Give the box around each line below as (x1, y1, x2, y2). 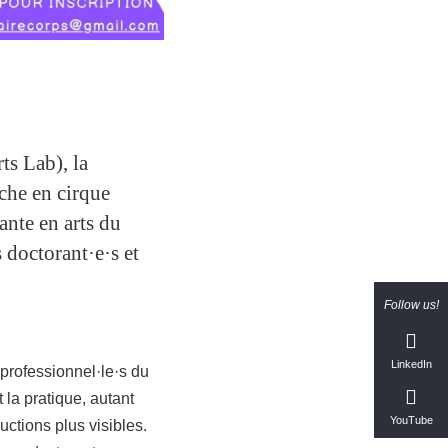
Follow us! (383, 298, 439, 312)
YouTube (389, 414, 433, 426)
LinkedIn (390, 358, 432, 370)
